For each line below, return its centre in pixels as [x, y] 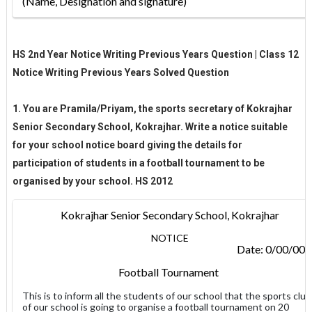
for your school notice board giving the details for [127, 145]
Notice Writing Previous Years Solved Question [122, 72]
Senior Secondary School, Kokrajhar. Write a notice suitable [150, 126]
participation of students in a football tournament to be [138, 163]
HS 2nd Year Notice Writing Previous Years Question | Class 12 [155, 54]
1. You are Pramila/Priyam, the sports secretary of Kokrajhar [152, 108]
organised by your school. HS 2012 [92, 181]
